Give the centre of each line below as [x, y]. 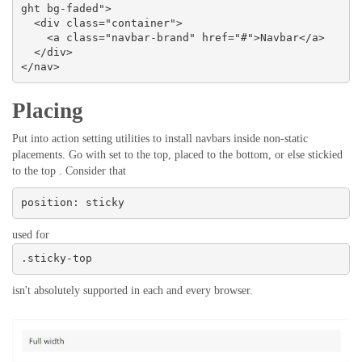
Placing [48, 110]
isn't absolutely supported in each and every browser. [133, 290]
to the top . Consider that [69, 170]
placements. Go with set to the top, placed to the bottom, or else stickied [177, 154]
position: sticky [72, 203]
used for [31, 234]
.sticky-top [56, 259]
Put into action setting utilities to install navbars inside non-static [160, 138]
